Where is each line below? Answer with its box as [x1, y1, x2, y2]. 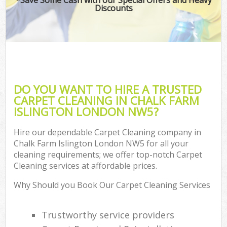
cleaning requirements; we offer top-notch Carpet [14, 149, 203, 161]
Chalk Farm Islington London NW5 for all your [14, 138, 189, 149]
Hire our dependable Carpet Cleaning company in [14, 127, 202, 138]
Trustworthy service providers [42, 209, 175, 221]
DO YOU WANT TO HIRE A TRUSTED [14, 81, 202, 97]
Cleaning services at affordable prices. [14, 160, 158, 172]
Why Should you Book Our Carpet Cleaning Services [14, 179, 211, 191]
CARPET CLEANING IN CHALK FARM [14, 92, 200, 108]
